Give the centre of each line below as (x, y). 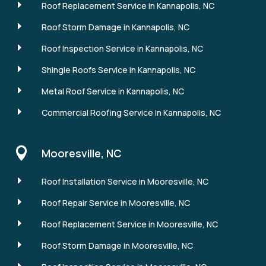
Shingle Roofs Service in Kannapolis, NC (118, 69)
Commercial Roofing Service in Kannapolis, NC (131, 112)
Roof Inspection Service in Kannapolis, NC (122, 48)
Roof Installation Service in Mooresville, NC (125, 181)
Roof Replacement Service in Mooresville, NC (129, 224)
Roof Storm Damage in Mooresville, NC (117, 245)
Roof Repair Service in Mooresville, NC (115, 202)
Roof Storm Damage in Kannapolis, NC (115, 27)
